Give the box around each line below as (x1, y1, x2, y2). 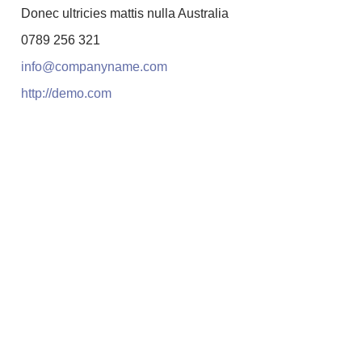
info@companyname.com (21, 60, 167, 74)
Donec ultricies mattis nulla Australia (21, 6, 229, 20)
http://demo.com (21, 86, 112, 100)
